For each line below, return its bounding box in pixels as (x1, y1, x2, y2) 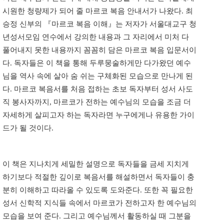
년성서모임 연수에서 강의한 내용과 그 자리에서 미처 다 (2, 33, 189, 41)
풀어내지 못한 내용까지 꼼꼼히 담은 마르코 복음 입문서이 (2, 46, 196, 54)
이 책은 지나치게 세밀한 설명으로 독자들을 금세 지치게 (2, 160, 189, 168)
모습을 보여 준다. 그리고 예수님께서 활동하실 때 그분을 (2, 212, 191, 220)
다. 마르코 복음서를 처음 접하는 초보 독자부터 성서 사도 (2, 85, 193, 93)
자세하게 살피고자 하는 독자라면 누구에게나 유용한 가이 (2, 111, 194, 119)
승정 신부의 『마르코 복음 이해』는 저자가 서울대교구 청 (2, 20, 196, 28)
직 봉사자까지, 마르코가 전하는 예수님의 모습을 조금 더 (2, 98, 191, 106)
